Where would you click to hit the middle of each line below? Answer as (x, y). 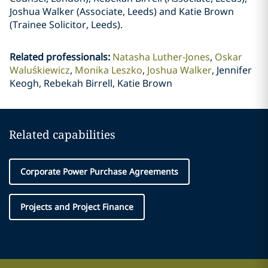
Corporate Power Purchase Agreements (99, 171)
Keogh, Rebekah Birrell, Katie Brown (91, 83)
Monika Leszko (108, 70)
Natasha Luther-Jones (161, 57)
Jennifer (234, 70)
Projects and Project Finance (77, 207)
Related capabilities (62, 135)
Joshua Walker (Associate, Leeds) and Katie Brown (122, 11)
